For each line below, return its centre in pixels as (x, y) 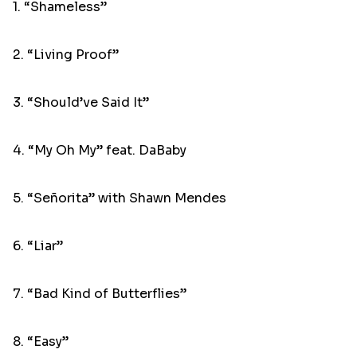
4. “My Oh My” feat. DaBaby (100, 151)
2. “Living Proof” (66, 55)
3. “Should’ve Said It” (81, 103)
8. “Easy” (41, 342)
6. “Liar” (38, 246)
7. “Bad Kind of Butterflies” (100, 294)
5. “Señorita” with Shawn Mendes (120, 198)
